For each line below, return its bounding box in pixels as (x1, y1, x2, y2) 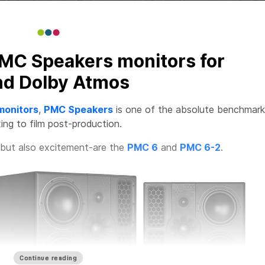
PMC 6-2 (180, 141, 221, 154)
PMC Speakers (44, 104, 113, 116)
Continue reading (20, 254, 77, 261)
